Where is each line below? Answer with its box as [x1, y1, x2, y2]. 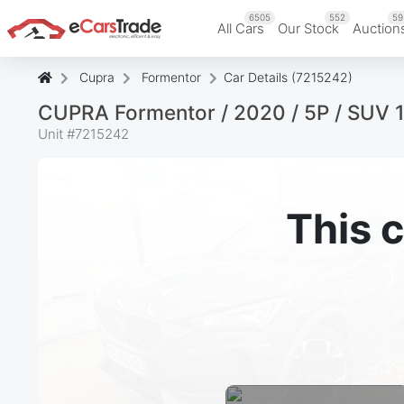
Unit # [38, 124, 75, 142]
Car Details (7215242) [224, 69, 353, 85]
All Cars [217, 19, 264, 37]
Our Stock [278, 19, 339, 37]
